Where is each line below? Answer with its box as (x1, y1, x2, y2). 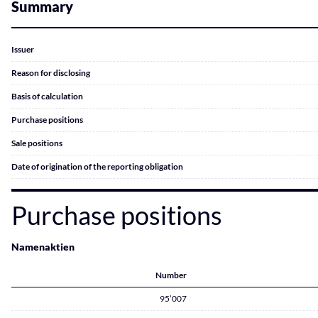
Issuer (11, 44, 34, 55)
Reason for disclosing (11, 67, 90, 78)
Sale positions (11, 138, 62, 148)
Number (155, 270, 187, 280)
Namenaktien (11, 241, 75, 253)
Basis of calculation (11, 91, 83, 102)
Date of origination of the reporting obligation (11, 161, 183, 172)
